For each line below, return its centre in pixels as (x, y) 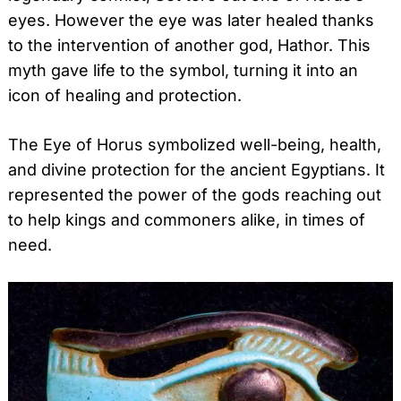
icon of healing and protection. (125, 96)
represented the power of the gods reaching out (195, 195)
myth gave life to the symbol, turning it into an (183, 71)
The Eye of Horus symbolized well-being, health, (195, 145)
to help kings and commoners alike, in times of (187, 220)
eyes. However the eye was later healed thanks (191, 21)
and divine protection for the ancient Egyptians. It (196, 170)
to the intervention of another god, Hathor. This (189, 46)
